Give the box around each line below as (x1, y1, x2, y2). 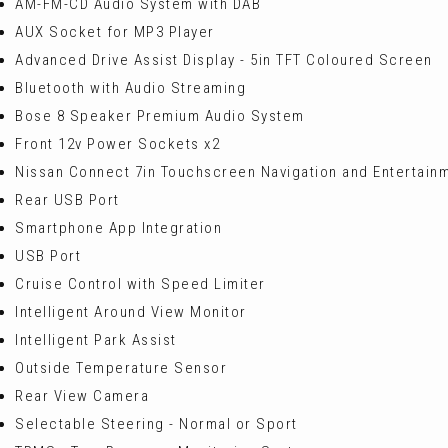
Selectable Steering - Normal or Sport (15, 414, 298, 433)
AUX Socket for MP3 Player (15, 22, 215, 41)
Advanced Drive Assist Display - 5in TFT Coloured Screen (15, 50, 433, 69)
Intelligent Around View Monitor (15, 302, 247, 321)
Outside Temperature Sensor (15, 358, 227, 377)
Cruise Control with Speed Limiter (15, 274, 266, 293)
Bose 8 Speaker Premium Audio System (15, 106, 305, 125)
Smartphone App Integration (15, 218, 222, 237)
